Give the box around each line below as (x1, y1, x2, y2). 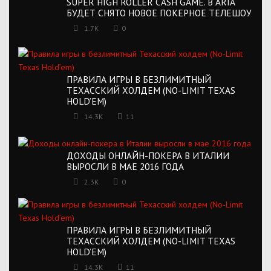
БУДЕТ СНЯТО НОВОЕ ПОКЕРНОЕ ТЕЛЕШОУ (67, 7, 252, 19)
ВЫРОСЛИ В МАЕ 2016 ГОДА (67, 160, 184, 172)
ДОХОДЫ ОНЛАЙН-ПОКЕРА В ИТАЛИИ (67, 149, 229, 162)
